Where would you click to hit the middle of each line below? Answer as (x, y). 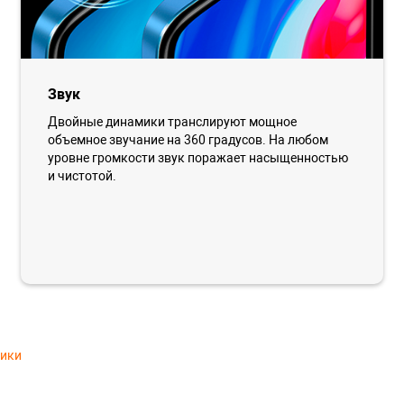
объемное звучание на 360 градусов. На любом (188, 139)
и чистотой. (83, 175)
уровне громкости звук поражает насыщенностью (198, 157)
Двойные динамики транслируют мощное (173, 121)
